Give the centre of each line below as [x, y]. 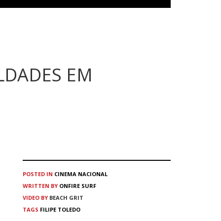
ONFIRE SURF [78, 186]
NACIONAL [93, 174]
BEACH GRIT [66, 198]
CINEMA [65, 174]
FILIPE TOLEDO [60, 210]
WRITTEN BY [41, 186]
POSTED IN [38, 174]
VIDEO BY [36, 198]
